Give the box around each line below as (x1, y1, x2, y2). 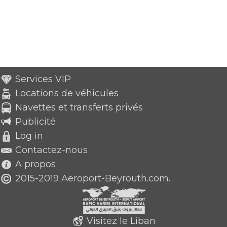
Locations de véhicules (15, 87, 119, 99)
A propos (15, 158, 56, 170)
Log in (15, 130, 43, 141)
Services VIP (15, 73, 71, 85)
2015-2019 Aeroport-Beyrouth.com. (13, 172, 170, 184)
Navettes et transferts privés (15, 101, 143, 113)
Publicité (15, 116, 56, 127)
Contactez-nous (15, 144, 88, 156)
